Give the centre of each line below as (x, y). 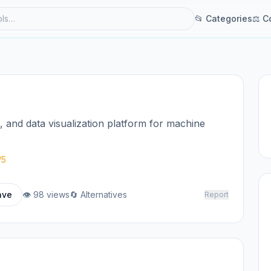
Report (216, 194)
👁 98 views (46, 194)
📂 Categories (223, 18)
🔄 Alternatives (98, 194)
